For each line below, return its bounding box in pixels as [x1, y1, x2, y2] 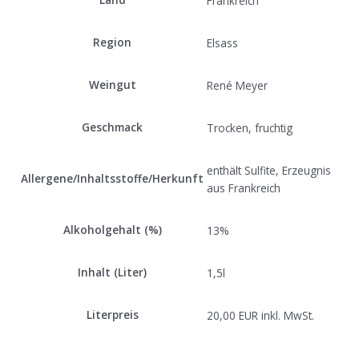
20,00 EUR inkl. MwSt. [207, 307, 314, 323]
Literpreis [86, 307, 139, 323]
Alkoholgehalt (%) [63, 222, 162, 238]
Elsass [207, 34, 238, 50]
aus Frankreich [207, 179, 280, 196]
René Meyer [207, 77, 268, 93]
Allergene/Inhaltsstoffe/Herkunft [21, 171, 204, 187]
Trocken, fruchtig [207, 119, 292, 135]
